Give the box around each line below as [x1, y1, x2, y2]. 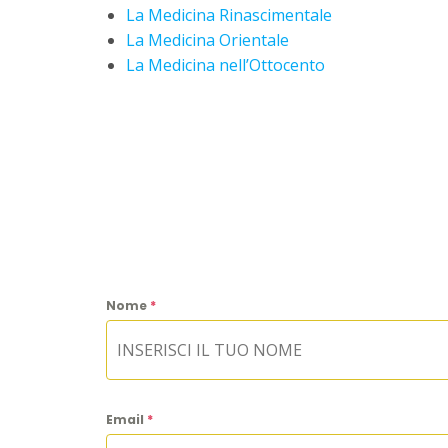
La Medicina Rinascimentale [126, 4, 332, 27]
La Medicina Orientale [126, 29, 289, 52]
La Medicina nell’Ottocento [126, 54, 325, 77]
